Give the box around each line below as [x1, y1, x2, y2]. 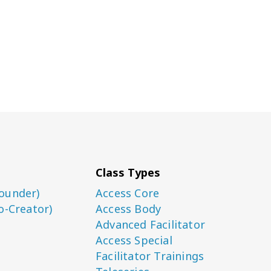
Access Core [96, 186, 160, 200]
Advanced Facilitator [96, 217, 206, 232]
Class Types [96, 165, 161, 180]
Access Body [96, 201, 162, 216]
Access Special [96, 233, 172, 247]
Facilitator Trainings [96, 249, 204, 263]
